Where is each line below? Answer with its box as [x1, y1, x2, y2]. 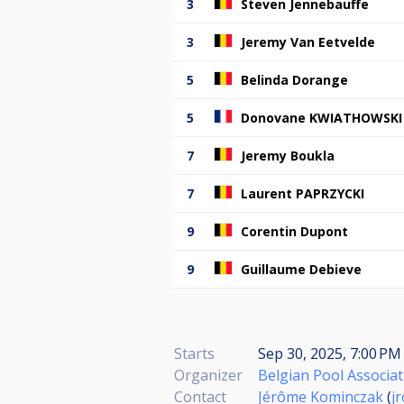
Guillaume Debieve [241, 260, 362, 278]
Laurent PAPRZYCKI [241, 184, 364, 202]
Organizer [174, 364, 243, 385]
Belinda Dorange [241, 70, 348, 88]
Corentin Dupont [241, 222, 348, 240]
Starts [174, 343, 215, 363]
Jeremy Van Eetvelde [241, 32, 375, 50]
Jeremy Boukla [241, 146, 335, 164]
